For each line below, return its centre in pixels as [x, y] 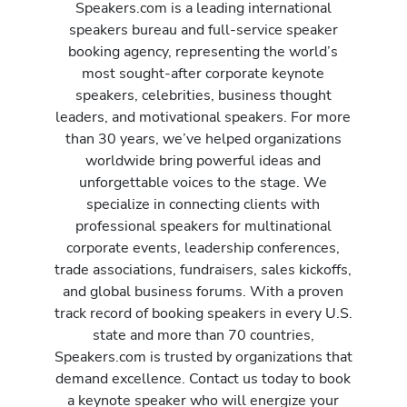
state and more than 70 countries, [203, 335]
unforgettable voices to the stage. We [203, 183]
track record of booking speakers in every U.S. [203, 313]
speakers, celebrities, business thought [203, 95]
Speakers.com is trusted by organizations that [203, 357]
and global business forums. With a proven [203, 292]
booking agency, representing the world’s [203, 52]
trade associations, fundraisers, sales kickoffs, [203, 270]
